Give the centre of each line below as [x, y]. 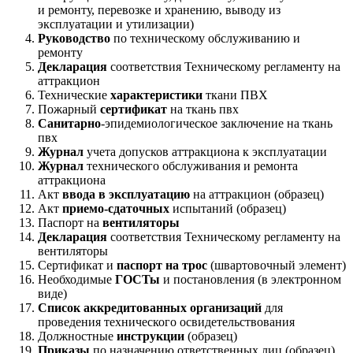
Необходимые [76, 279]
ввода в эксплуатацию [126, 194]
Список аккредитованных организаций [150, 308]
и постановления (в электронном [251, 279]
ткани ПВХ [235, 95]
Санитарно [69, 123]
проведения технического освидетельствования [166, 322]
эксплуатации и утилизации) [116, 24]
